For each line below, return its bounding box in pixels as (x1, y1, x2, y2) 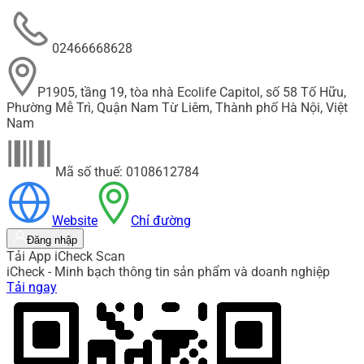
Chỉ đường (131, 213, 191, 229)
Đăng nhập (27, 234, 77, 247)
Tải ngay (6, 279, 57, 296)
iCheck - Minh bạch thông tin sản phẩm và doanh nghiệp (6, 264, 330, 280)
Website (52, 213, 97, 229)
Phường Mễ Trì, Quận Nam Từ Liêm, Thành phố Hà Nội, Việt (6, 100, 348, 116)
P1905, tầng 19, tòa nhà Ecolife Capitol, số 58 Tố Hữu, (37, 84, 346, 101)
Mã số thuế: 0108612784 (52, 164, 199, 180)
